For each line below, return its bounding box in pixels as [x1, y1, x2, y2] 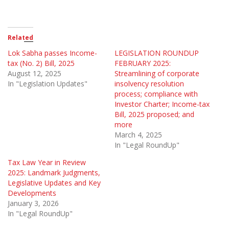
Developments [8, 188, 56, 198]
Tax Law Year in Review [8, 157, 86, 168]
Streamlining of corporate [114, 68, 199, 79]
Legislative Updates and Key [8, 178, 101, 188]
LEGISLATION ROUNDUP [114, 48, 199, 58]
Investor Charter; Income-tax [114, 99, 210, 109]
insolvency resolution [114, 79, 184, 89]
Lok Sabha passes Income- [8, 48, 97, 58]
